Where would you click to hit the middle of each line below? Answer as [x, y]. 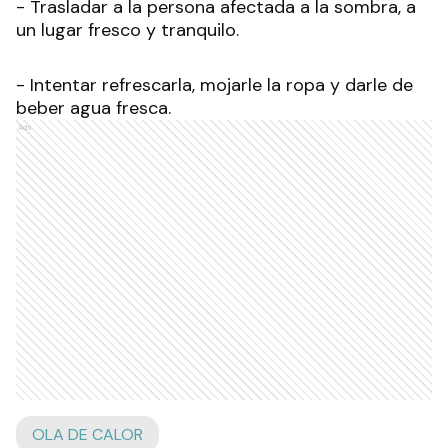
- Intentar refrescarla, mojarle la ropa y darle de [214, 85]
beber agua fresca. [93, 108]
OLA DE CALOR [87, 435]
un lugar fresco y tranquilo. [127, 30]
